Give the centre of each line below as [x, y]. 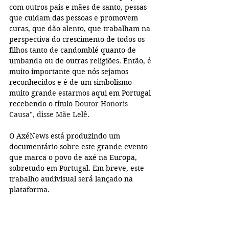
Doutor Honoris [102, 104]
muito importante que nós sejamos [70, 72]
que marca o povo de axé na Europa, [74, 158]
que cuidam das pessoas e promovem [75, 18]
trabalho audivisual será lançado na [72, 179]
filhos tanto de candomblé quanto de [74, 50]
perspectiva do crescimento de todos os [78, 40]
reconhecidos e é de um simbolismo [72, 83]
